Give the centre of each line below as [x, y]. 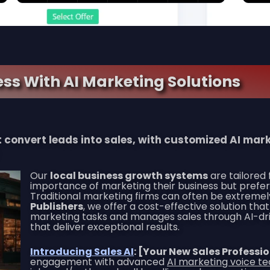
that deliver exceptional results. [105, 227]
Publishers [57, 206]
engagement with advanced [99, 262]
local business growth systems [129, 175]
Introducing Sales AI [82, 251]
